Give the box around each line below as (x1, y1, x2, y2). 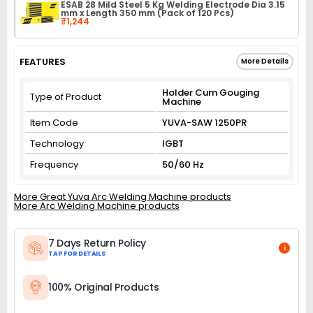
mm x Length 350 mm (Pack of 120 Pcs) (61, 7, 234, 19)
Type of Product (30, 90, 101, 103)
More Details (241, 56, 289, 66)
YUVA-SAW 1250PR (162, 116, 247, 129)
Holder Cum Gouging (162, 86, 259, 99)
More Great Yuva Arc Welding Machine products (14, 190, 231, 203)
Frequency (30, 158, 78, 171)
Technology (30, 137, 84, 150)
